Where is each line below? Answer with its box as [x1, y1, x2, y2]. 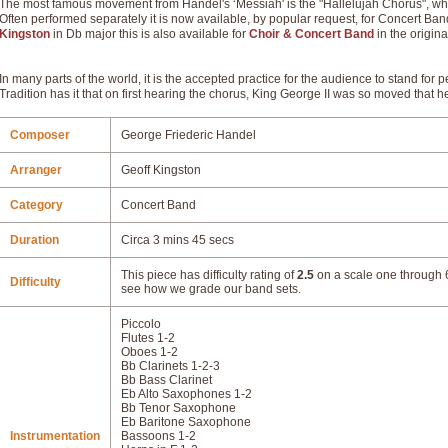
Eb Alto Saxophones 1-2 [121, 387, 252, 401]
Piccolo [121, 317, 161, 331]
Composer [10, 128, 70, 142]
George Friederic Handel [121, 128, 256, 142]
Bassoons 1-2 [121, 429, 196, 443]
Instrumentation [10, 429, 100, 443]
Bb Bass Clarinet [121, 373, 212, 387]
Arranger [10, 163, 62, 177]
